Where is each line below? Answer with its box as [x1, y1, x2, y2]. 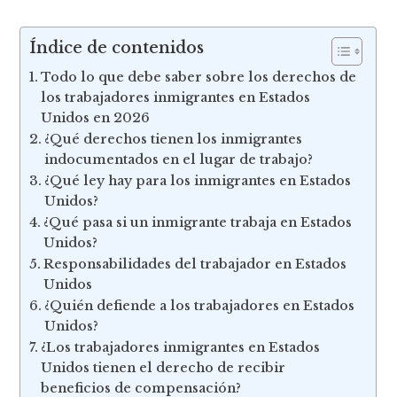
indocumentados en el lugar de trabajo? [44, 151, 314, 167]
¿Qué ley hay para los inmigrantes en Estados [44, 172, 352, 189]
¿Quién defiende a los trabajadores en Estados [44, 297, 355, 314]
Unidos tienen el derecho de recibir [41, 359, 286, 376]
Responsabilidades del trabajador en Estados [43, 255, 347, 272]
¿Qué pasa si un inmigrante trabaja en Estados [43, 214, 353, 230]
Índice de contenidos [29, 38, 205, 58]
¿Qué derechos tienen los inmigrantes [44, 130, 303, 147]
